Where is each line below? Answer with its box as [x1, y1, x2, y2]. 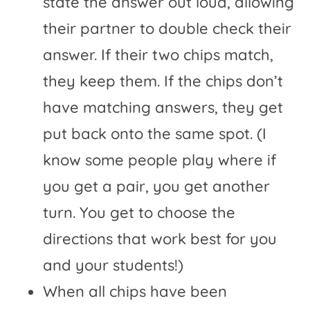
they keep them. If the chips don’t [43, 71, 284, 91]
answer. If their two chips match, [43, 45, 274, 65]
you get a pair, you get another [43, 176, 271, 197]
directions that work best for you [43, 229, 277, 249]
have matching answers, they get [43, 98, 284, 118]
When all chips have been [43, 282, 228, 302]
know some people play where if [43, 150, 277, 170]
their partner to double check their [43, 19, 292, 39]
